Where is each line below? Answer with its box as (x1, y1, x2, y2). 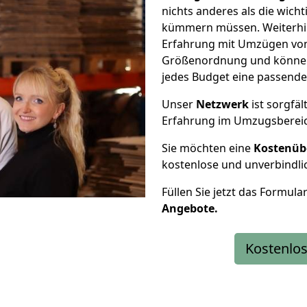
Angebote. (162, 201, 218, 216)
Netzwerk (196, 97, 249, 112)
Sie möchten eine (162, 140, 254, 156)
